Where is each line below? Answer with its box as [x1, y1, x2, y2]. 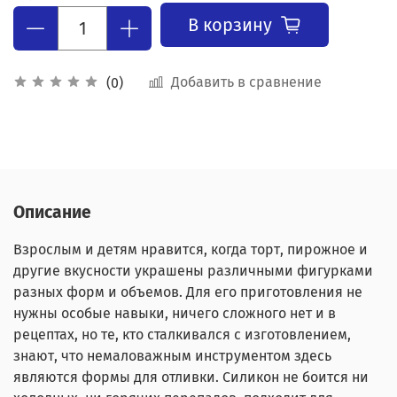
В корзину [188, 13, 272, 35]
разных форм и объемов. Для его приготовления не [13, 284, 362, 301]
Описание [13, 202, 91, 223]
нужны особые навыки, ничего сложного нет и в [13, 305, 336, 323]
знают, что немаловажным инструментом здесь [13, 347, 331, 365]
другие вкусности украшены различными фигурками [13, 262, 373, 280]
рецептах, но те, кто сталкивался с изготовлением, [13, 326, 351, 344]
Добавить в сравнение [171, 74, 322, 91]
